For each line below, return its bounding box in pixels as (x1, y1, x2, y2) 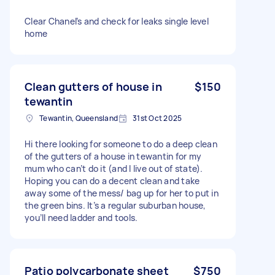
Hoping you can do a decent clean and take (25, 174, 200, 187)
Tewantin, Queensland (39, 112, 118, 123)
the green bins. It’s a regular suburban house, (25, 199, 206, 211)
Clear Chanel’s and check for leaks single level (25, 15, 209, 27)
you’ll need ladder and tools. (25, 211, 138, 223)
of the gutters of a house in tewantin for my (25, 150, 201, 162)
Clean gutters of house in (25, 79, 162, 94)
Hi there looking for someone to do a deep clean (25, 137, 217, 150)
